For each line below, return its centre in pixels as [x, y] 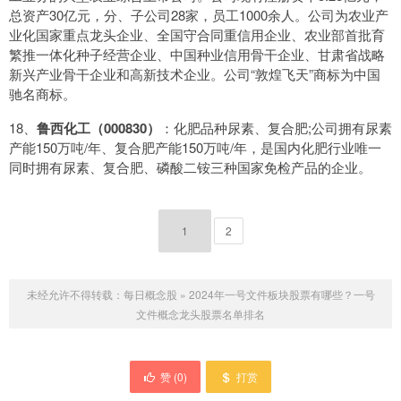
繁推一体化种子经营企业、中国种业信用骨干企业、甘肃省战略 [197, 55]
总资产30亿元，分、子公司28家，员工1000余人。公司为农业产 [199, 15]
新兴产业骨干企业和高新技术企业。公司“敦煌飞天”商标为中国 [195, 74]
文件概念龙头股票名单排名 [200, 314]
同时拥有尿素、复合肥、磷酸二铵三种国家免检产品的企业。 [190, 167]
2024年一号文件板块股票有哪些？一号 [282, 294]
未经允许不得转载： [75, 294]
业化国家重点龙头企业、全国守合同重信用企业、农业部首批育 [197, 35]
